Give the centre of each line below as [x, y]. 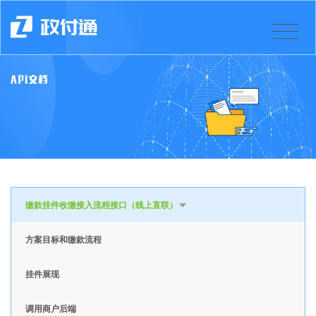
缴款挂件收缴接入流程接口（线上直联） [101, 205]
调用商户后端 [50, 308]
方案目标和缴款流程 [63, 239]
